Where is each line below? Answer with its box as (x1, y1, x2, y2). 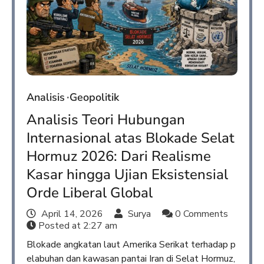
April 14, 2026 (41, 207, 103, 221)
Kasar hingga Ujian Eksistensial (27, 165, 228, 184)
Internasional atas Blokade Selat (27, 128, 235, 148)
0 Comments (173, 207, 228, 221)
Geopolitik (70, 90, 119, 105)
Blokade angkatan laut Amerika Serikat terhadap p (27, 238, 236, 252)
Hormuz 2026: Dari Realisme (27, 147, 211, 166)
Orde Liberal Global (27, 183, 153, 203)
